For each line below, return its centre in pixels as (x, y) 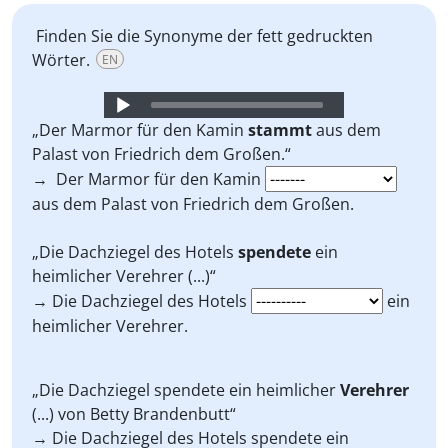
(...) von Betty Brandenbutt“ (136, 414)
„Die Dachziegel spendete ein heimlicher (186, 390)
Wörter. (61, 60)
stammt (280, 130)
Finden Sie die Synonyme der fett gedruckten (202, 36)
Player (123, 127)
